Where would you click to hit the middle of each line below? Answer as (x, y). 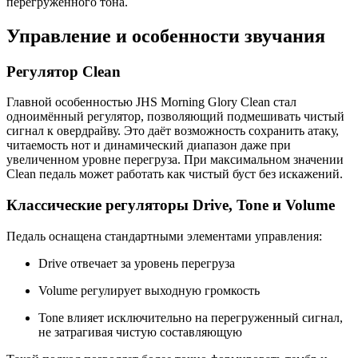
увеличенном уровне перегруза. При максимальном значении (175, 160)
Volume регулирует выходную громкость (149, 290)
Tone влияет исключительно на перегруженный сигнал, (191, 317)
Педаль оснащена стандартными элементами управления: (164, 236)
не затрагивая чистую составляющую (140, 332)
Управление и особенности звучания (166, 36)
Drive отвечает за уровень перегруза (137, 263)
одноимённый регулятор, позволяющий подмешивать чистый (175, 117)
